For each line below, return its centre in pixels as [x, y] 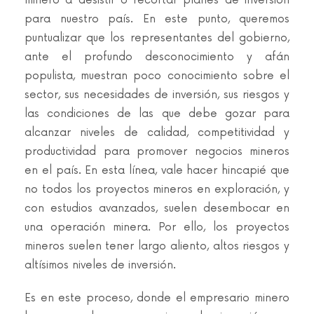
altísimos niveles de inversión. [100, 265]
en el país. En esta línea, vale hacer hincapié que [157, 171]
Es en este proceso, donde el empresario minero [157, 298]
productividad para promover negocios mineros [157, 152]
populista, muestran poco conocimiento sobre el [157, 76]
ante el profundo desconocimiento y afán [157, 57]
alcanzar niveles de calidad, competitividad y [157, 133]
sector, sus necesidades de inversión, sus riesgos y [157, 95]
